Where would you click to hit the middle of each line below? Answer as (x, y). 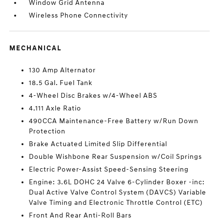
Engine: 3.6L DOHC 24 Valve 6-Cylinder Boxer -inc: (117, 182)
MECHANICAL (36, 48)
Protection (47, 131)
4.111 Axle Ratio (55, 109)
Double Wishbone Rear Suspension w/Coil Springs (116, 157)
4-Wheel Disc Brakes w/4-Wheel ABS (93, 96)
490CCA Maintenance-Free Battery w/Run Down (114, 121)
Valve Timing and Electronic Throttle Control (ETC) (116, 203)
